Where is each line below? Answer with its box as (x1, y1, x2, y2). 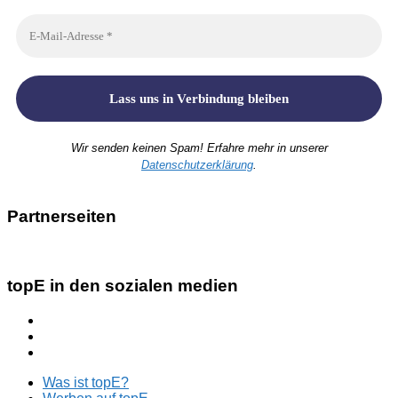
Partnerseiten (7, 207, 116, 227)
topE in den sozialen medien (7, 275, 238, 295)
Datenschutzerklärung (141, 157, 253, 171)
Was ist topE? (43, 374, 129, 390)
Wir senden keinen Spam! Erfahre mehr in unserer (70, 140, 328, 155)
